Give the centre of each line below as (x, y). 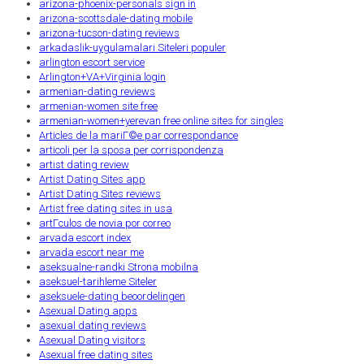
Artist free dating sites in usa (106, 208)
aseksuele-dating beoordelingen (112, 296)
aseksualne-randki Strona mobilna (119, 266)
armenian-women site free (98, 106)
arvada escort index (85, 237)
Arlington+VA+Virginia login (102, 76)
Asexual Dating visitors (92, 340)
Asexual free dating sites (96, 354)
